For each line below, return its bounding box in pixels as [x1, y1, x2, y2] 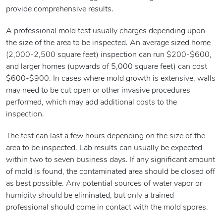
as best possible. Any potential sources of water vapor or [6, 180, 202, 188]
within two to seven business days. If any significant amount [6, 156, 215, 165]
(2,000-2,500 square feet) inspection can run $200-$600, [6, 51, 212, 59]
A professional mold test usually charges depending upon [6, 27, 205, 36]
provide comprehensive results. [6, 5, 113, 14]
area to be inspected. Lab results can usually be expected [6, 144, 202, 153]
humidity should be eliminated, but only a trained [6, 192, 174, 200]
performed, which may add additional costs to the [6, 99, 177, 107]
